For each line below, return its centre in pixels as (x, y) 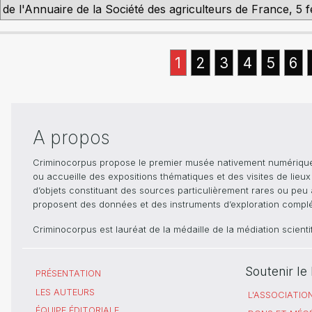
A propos (71, 138)
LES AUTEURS (65, 292)
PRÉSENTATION (68, 274)
